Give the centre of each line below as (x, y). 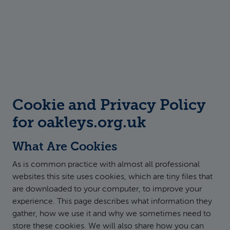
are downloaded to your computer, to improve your (107, 189)
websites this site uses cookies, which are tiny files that (112, 177)
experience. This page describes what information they (112, 202)
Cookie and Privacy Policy (109, 106)
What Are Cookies (65, 147)
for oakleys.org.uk (79, 123)
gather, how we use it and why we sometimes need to (112, 214)
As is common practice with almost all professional (106, 165)
